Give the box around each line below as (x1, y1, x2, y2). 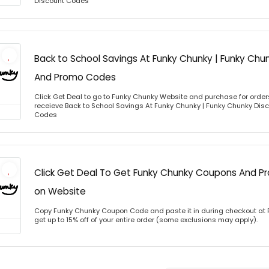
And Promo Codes (34, 71, 116, 83)
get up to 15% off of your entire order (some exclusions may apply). (34, 215, 258, 225)
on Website (34, 185, 86, 198)
